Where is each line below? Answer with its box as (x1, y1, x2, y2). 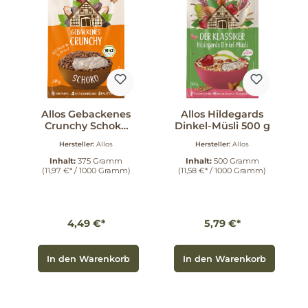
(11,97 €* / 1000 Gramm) (41, 166, 131, 176)
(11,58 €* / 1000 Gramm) (178, 166, 266, 176)
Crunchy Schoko (45, 119, 127, 132)
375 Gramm (78, 156, 122, 166)
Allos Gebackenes (41, 107, 131, 120)
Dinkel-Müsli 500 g (174, 119, 270, 132)
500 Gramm (213, 156, 259, 166)
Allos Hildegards (181, 107, 263, 120)
